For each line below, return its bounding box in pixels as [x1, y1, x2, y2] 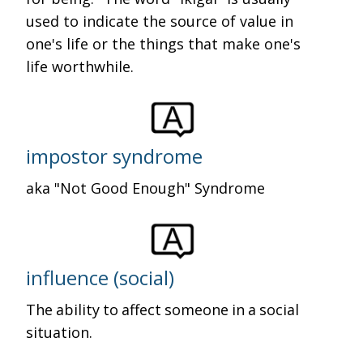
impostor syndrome [26, 143, 203, 169]
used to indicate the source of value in [26, 11, 294, 31]
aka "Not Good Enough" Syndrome [26, 178, 266, 198]
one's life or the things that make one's [26, 34, 301, 53]
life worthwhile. [26, 57, 135, 76]
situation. [26, 322, 93, 342]
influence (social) [26, 264, 175, 291]
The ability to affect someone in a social [26, 300, 303, 319]
